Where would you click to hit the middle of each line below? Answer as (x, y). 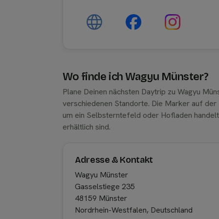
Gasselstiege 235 (105, 186)
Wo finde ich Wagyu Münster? (136, 77)
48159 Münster (101, 198)
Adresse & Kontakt (114, 160)
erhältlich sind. (87, 127)
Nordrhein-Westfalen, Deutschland (134, 210)
